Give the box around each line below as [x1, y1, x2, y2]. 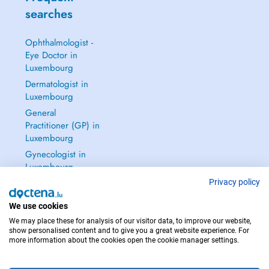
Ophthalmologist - [25, 36, 93, 49]
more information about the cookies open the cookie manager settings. [9, 236, 239, 244]
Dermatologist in [25, 77, 88, 91]
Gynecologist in [25, 148, 86, 161]
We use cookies [9, 201, 68, 211]
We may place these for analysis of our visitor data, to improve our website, [9, 217, 251, 225]
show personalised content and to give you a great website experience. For [9, 226, 249, 235]
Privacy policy [209, 177, 260, 187]
